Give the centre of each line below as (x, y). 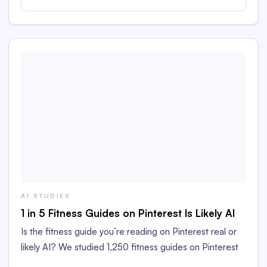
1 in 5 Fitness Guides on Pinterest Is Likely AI (128, 213)
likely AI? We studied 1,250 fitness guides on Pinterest (130, 247)
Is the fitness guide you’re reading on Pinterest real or (129, 231)
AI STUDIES (46, 196)
